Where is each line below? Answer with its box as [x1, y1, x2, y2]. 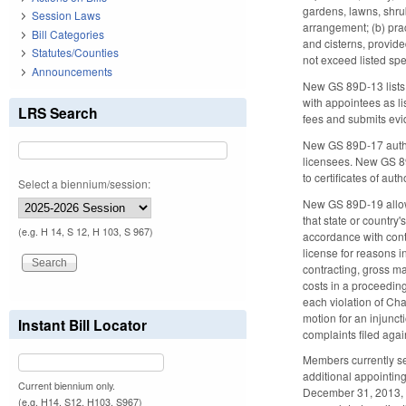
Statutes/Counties [32, 44, 119, 61]
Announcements [32, 63, 112, 79]
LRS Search [18, 101, 98, 123]
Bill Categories [32, 25, 104, 42]
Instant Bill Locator [18, 314, 147, 335]
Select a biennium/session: [18, 175, 150, 191]
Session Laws [32, 7, 101, 24]
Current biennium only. [18, 378, 115, 392]
